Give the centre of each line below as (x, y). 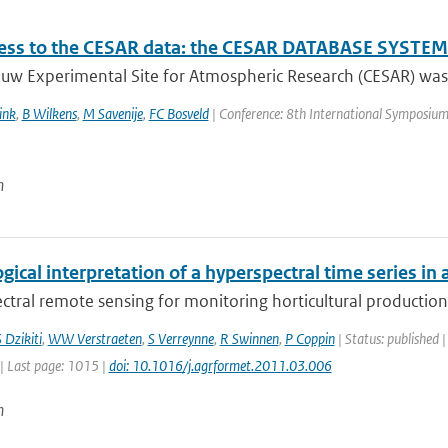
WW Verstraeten (94, 338)
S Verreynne (180, 338)
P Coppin (309, 338)
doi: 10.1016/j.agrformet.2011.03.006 (220, 365)
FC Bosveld (178, 113)
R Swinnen (249, 338)
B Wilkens (49, 113)
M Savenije (112, 113)
